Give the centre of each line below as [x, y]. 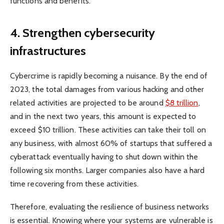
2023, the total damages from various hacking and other [107, 89]
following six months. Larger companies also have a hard [107, 170]
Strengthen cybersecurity [89, 32]
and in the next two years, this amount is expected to [103, 116]
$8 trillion [182, 102]
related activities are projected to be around [88, 102]
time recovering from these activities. [74, 183]
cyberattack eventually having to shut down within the [104, 156]
